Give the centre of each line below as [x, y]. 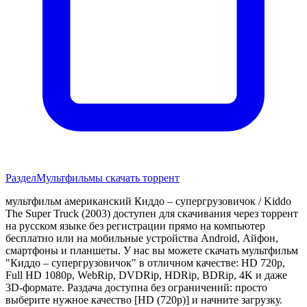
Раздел [21, 177]
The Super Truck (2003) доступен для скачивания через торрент [152, 213]
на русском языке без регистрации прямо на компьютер [135, 225]
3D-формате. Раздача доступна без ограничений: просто [136, 287]
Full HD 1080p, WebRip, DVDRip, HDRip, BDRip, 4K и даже [146, 275]
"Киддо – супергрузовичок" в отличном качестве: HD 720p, [145, 262]
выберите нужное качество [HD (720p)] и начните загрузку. [144, 299]
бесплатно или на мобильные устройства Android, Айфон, [142, 238]
